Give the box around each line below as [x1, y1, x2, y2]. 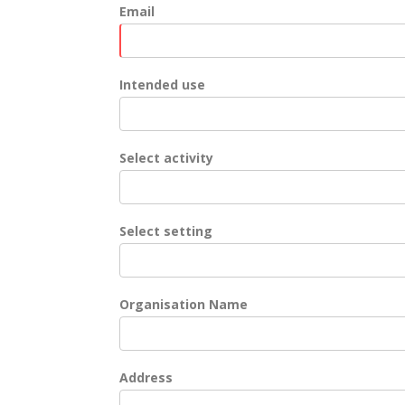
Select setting [119, 222, 212, 240]
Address [119, 369, 173, 386]
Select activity [119, 149, 213, 166]
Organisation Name [119, 296, 248, 313]
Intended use [119, 76, 205, 93]
